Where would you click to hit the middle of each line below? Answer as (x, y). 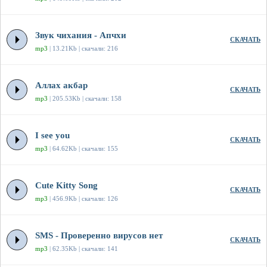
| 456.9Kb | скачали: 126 (83, 199)
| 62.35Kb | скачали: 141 (83, 249)
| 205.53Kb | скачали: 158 (85, 99)
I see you (52, 136)
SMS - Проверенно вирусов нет (99, 236)
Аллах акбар (61, 86)
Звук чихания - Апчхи (81, 35)
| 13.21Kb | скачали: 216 (83, 49)
